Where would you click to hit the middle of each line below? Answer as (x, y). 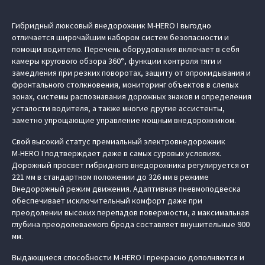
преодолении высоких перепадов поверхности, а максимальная (130, 212)
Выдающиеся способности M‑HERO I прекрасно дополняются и (128, 257)
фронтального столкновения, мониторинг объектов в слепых (125, 85)
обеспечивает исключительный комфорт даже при (107, 201)
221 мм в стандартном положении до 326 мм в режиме (110, 177)
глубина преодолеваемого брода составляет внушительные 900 (131, 224)
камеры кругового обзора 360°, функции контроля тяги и (117, 61)
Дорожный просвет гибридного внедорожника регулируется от (131, 165)
